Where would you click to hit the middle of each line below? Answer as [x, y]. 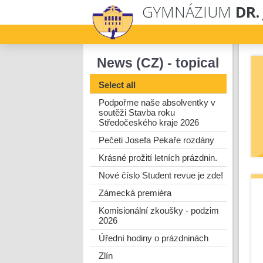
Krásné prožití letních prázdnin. [158, 158]
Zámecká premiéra [135, 193]
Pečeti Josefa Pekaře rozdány [156, 140]
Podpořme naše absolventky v [157, 102]
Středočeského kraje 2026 [149, 122]
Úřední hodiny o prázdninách [153, 238]
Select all [117, 85]
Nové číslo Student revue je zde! [161, 175]
